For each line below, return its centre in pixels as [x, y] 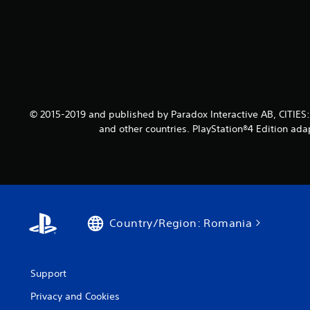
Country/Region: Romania [181, 222]
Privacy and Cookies [75, 296]
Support [48, 273]
